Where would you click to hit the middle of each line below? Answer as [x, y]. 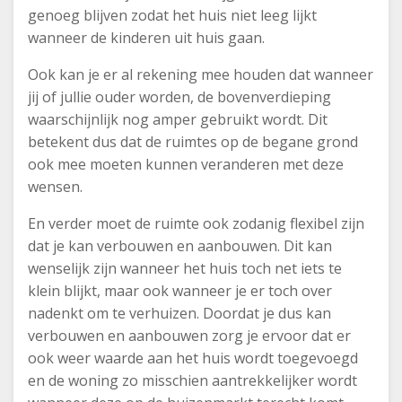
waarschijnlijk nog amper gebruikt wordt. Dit [178, 119]
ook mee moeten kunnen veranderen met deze [186, 164]
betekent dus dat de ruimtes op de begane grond [193, 142]
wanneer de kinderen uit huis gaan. [148, 38]
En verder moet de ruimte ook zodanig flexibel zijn [196, 223]
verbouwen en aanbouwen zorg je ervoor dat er [189, 336]
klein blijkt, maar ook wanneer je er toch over [180, 291]
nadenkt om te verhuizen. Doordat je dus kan [179, 313]
